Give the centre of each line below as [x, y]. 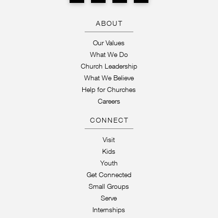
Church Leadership [109, 66]
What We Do [109, 54]
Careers [109, 101]
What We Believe [109, 78]
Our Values [109, 43]
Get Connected [109, 175]
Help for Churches [109, 90]
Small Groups [109, 186]
